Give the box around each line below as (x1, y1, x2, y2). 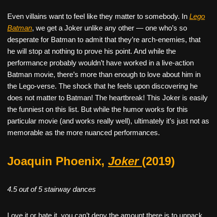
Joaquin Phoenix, (7, 154, 108, 168)
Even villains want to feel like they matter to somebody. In (7, 12, 189, 20)
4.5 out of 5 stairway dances (7, 185, 96, 193)
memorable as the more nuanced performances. (7, 128, 160, 137)
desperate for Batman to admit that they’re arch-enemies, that (7, 35, 201, 44)
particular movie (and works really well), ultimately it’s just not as (7, 116, 209, 125)
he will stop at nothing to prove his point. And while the (7, 46, 176, 55)
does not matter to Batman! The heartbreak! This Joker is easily (7, 93, 208, 102)
